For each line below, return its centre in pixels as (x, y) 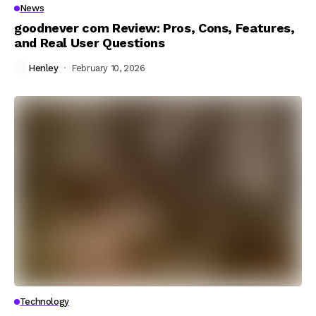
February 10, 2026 (108, 68)
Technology (44, 302)
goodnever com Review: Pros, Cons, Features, (154, 28)
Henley (43, 68)
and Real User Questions (90, 43)
